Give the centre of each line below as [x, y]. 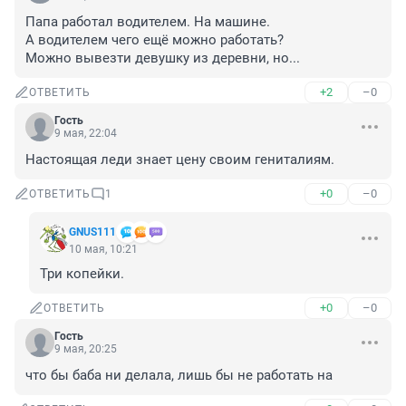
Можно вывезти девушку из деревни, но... [163, 58]
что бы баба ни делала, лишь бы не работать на [179, 376]
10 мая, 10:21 [103, 250]
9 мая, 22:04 [86, 134]
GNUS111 [92, 232]
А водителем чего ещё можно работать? [155, 40]
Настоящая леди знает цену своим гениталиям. [180, 160]
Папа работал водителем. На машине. [148, 22]
